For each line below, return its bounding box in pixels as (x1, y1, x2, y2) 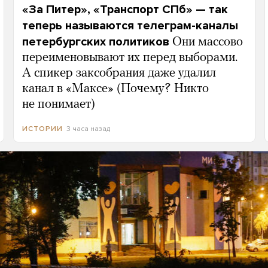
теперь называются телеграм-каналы (22, 18, 238, 33)
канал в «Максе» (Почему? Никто (22, 82, 209, 95)
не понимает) (22, 98, 95, 111)
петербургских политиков (22, 34, 169, 49)
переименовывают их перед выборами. (22, 51, 237, 64)
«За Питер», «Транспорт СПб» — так (22, 2, 228, 17)
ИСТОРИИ (22, 124, 63, 133)
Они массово (172, 35, 243, 48)
